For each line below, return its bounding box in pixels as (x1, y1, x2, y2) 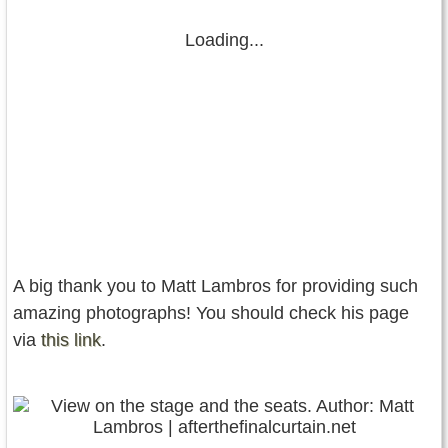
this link (41, 329, 101, 350)
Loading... (184, 29, 264, 50)
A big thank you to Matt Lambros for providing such (13, 275, 418, 296)
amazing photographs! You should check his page (13, 302, 409, 323)
